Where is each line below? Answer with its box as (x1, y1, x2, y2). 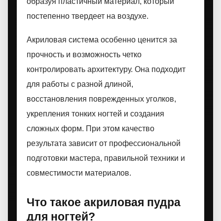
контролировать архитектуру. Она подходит (27, 65, 185, 74)
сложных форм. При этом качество (27, 124, 154, 133)
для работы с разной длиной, (27, 80, 133, 88)
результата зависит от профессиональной (27, 139, 181, 147)
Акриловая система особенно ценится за (27, 36, 177, 44)
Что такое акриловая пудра (27, 196, 181, 209)
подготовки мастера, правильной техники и (27, 154, 185, 162)
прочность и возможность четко (27, 50, 142, 59)
